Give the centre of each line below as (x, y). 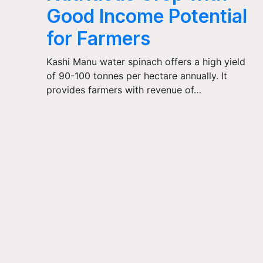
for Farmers (99, 38)
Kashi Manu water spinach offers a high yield (146, 62)
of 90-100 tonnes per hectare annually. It (137, 76)
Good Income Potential (147, 16)
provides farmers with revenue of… (124, 90)
